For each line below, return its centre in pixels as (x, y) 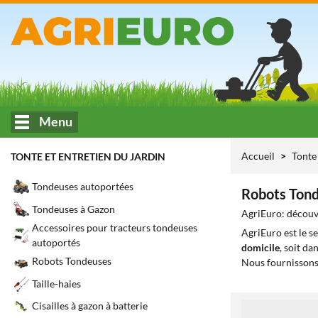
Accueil (258, 156)
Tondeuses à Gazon (73, 209)
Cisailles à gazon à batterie (90, 306)
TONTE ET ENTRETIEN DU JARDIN (88, 157)
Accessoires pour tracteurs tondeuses (115, 227)
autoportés (56, 242)
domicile (261, 247)
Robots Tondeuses (72, 261)
